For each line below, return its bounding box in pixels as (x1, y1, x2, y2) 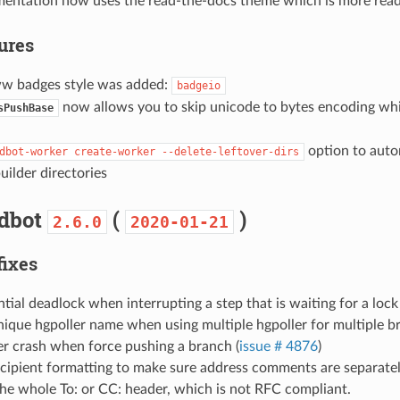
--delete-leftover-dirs (161, 145, 299, 158)
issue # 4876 (238, 338, 318, 354)
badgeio (176, 79, 221, 92)
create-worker (73, 145, 155, 158)
